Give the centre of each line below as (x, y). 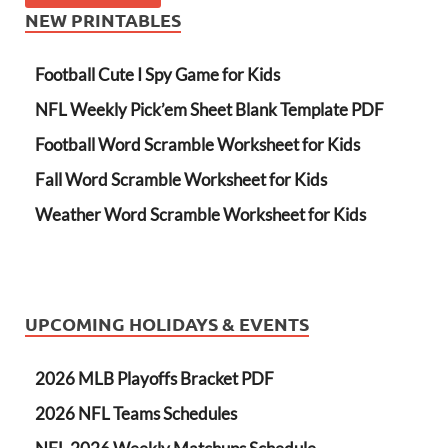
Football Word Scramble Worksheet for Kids (197, 144)
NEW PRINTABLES (103, 19)
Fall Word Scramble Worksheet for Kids (181, 179)
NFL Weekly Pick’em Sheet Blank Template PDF (209, 109)
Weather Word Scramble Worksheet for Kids (200, 214)
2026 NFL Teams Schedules (136, 413)
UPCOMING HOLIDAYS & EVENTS (167, 323)
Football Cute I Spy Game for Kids (157, 74)
